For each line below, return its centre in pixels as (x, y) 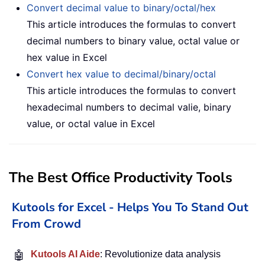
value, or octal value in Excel (91, 123)
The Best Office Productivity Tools (121, 177)
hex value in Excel (67, 57)
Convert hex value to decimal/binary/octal (121, 74)
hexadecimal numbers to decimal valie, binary (129, 107)
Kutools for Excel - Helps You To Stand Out (130, 207)
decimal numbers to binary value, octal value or (133, 41)
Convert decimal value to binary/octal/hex (121, 7)
